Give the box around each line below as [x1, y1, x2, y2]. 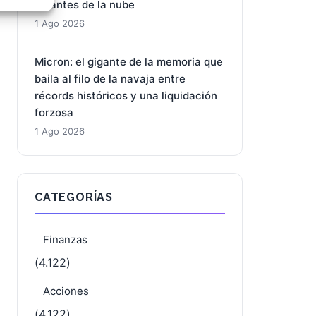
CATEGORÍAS [35, 190, 113, 204]
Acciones [43, 284, 89, 298]
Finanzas [43, 233, 87, 246]
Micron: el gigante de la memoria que [35, 55, 223, 68]
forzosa [35, 106, 73, 119]
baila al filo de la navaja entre [35, 72, 186, 85]
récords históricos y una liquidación [35, 89, 217, 102]
